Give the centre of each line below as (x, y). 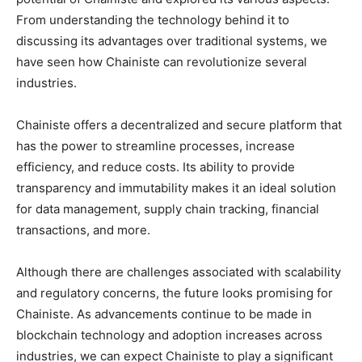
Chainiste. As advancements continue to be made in (164, 314)
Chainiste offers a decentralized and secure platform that (179, 124)
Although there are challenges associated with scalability (179, 271)
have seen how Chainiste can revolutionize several (162, 61)
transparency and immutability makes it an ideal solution (176, 187)
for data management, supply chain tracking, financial (168, 208)
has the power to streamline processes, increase (156, 145)
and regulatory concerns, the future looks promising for (175, 293)
